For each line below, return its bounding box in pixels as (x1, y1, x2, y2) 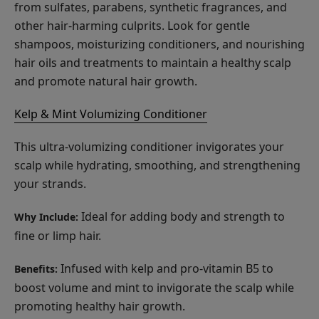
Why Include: (14, 209, 78, 224)
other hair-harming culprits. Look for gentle (14, 17, 250, 33)
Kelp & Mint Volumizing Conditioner (14, 105, 207, 122)
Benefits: (14, 261, 58, 276)
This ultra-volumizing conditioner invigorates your (14, 138, 284, 155)
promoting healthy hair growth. (14, 298, 185, 314)
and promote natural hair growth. (14, 73, 197, 89)
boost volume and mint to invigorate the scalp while (14, 279, 294, 296)
